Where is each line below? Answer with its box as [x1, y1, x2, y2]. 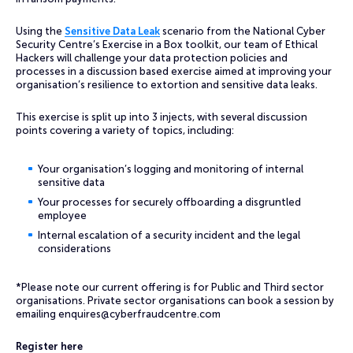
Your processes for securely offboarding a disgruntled [38, 196, 301, 208]
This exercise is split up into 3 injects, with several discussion [16, 111, 307, 123]
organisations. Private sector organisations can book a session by [16, 295, 334, 307]
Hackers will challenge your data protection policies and [16, 52, 288, 64]
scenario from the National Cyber [160, 25, 325, 37]
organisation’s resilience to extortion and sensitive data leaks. [16, 79, 320, 91]
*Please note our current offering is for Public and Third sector [16, 281, 324, 293]
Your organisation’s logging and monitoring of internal [38, 163, 303, 175]
